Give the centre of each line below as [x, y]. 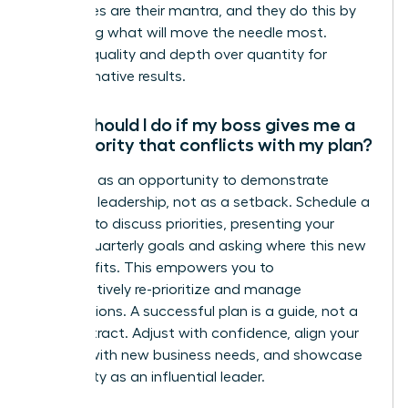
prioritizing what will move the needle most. [180, 32]
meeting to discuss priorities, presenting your [184, 224]
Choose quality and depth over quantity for [180, 54]
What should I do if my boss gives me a [194, 124]
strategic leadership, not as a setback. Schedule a [202, 202]
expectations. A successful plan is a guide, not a [196, 311]
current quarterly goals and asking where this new [200, 245]
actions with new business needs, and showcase [198, 355]
